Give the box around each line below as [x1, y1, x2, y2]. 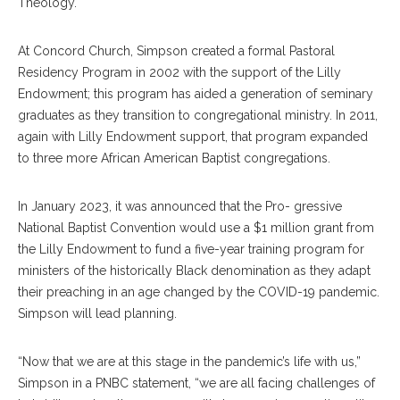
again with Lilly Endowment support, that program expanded [18, 129, 368, 144]
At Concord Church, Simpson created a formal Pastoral [18, 44, 335, 58]
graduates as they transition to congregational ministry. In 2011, [18, 108, 378, 122]
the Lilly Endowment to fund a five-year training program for [18, 242, 364, 256]
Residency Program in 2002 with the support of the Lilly [18, 65, 341, 79]
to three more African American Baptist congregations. [18, 151, 330, 165]
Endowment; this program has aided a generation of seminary [18, 87, 373, 101]
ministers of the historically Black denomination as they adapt [18, 263, 371, 278]
